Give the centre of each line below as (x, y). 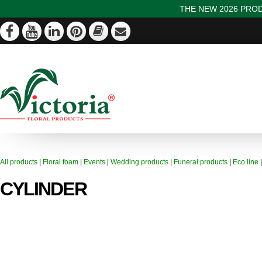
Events (94, 162)
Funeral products (201, 162)
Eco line (246, 162)
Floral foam (61, 162)
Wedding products (140, 162)
